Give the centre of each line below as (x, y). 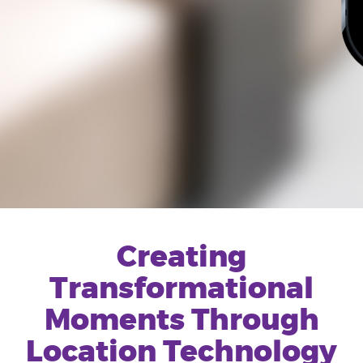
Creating (181, 257)
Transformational (181, 288)
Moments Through (181, 320)
